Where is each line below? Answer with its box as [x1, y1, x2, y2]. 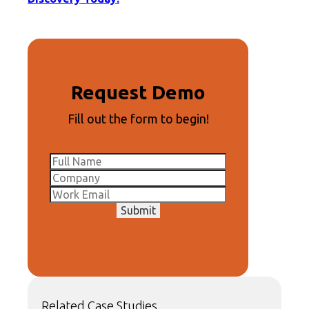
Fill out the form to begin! [67, 111, 209, 126]
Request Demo [70, 81, 206, 103]
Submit [120, 203, 156, 217]
